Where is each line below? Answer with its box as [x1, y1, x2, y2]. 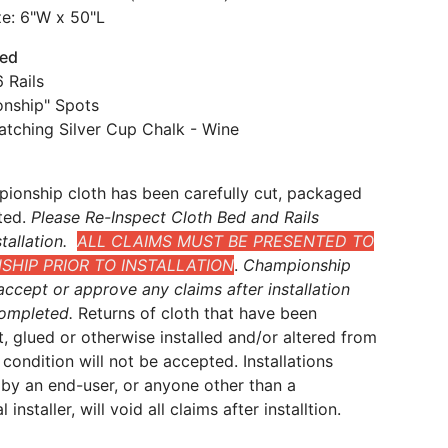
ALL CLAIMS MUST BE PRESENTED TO [77, 231, 375, 252]
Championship [243, 255, 352, 276]
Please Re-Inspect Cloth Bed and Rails [31, 207, 320, 228]
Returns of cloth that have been [73, 303, 318, 324]
